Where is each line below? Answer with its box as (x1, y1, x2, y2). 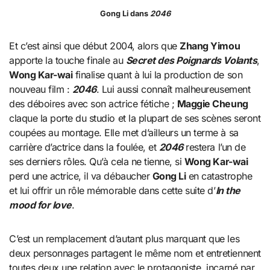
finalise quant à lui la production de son (72, 69, 243, 81)
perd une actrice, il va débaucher (9, 170, 152, 183)
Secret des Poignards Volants (125, 54, 257, 67)
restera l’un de (183, 141, 246, 154)
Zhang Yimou (180, 40, 240, 52)
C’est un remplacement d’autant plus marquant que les (9, 233, 240, 245)
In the (215, 184, 240, 197)
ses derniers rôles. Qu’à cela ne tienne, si (9, 155, 184, 168)
